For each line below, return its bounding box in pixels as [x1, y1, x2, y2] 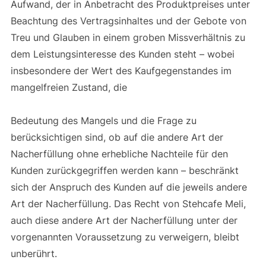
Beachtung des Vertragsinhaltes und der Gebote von [10, 14, 246, 27]
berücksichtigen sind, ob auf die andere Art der [10, 131, 223, 143]
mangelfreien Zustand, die [10, 81, 130, 93]
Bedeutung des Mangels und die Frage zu [10, 114, 197, 126]
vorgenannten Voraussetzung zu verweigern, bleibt [10, 230, 239, 243]
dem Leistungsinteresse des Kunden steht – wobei [10, 47, 235, 60]
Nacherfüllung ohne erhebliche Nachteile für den [10, 147, 228, 160]
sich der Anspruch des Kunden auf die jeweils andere [10, 180, 247, 193]
